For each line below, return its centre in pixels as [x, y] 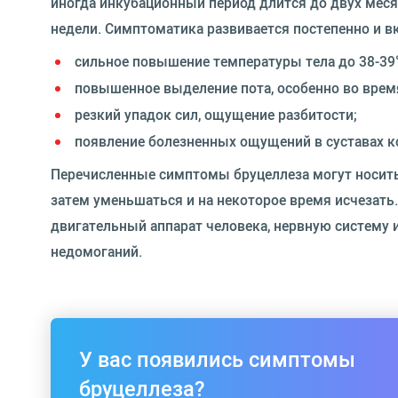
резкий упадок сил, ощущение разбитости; [216, 114]
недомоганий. [96, 251]
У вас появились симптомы [217, 358]
